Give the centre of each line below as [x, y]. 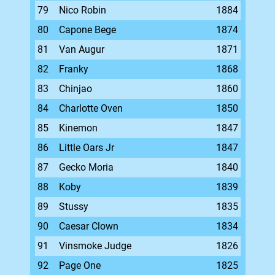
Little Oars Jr [86, 148]
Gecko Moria [86, 167]
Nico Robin [82, 10]
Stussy [73, 207]
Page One [79, 265]
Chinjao [75, 89]
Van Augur [81, 49]
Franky [73, 69]
